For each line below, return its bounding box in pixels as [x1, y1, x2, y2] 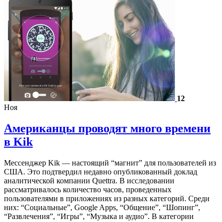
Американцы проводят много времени [4, 121, 211, 135]
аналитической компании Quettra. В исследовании [4, 176, 174, 185]
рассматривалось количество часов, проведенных [4, 185, 171, 194]
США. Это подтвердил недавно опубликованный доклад [4, 167, 197, 176]
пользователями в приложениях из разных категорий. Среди [4, 194, 210, 203]
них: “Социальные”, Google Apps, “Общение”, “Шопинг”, [4, 203, 200, 212]
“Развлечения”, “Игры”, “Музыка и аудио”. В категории [4, 212, 194, 221]
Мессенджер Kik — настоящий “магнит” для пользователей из [4, 158, 216, 167]
